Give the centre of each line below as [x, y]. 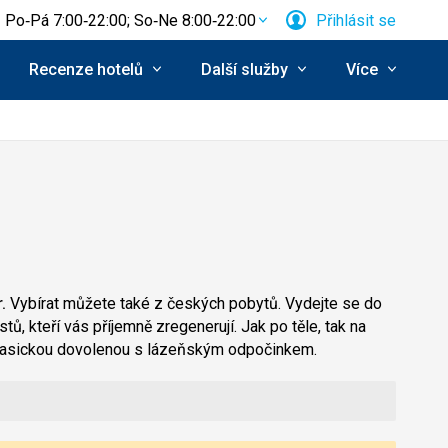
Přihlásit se [356, 20]
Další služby [244, 69]
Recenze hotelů [86, 69]
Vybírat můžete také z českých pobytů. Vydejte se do [194, 303]
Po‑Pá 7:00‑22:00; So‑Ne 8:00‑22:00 [130, 20]
